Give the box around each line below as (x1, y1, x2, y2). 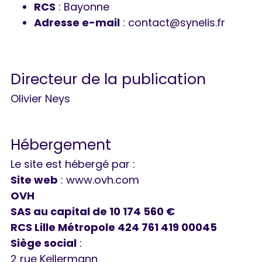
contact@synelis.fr (128, 15, 225, 30)
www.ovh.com (66, 173, 139, 188)
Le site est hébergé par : (11, 157, 135, 172)
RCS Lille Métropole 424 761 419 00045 (11, 220, 217, 235)
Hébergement (11, 135, 111, 156)
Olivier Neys (11, 91, 70, 106)
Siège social (11, 236, 77, 251)
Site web (11, 173, 58, 188)
